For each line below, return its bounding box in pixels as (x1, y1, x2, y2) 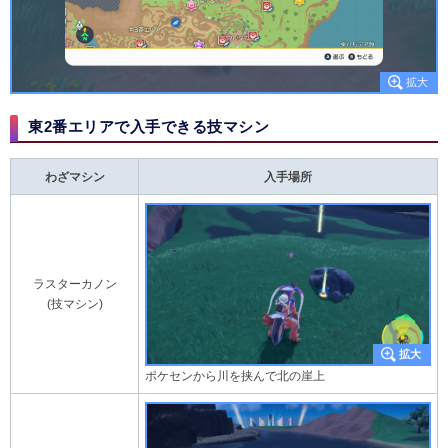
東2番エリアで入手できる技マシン (28, 118, 269, 136)
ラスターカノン (32, 278, 117, 291)
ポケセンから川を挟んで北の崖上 (145, 369, 325, 382)
